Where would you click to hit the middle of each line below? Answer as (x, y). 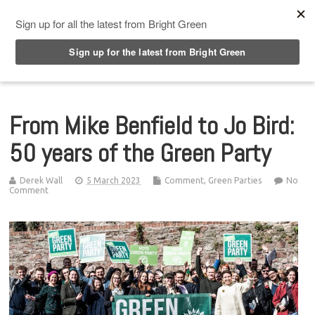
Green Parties (235, 180)
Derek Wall (41, 180)
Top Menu (63, 13)
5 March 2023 (114, 180)
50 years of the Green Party (140, 153)
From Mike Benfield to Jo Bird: (152, 126)
